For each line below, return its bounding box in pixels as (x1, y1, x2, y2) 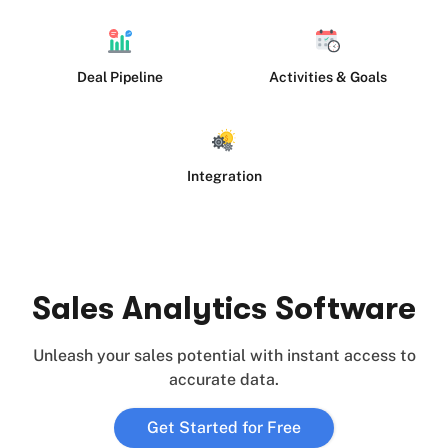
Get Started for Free (147, 418, 301, 437)
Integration (186, 168, 262, 184)
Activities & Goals (269, 69, 387, 85)
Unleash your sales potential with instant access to (32, 346, 416, 365)
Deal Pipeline (77, 69, 163, 85)
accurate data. (169, 370, 279, 389)
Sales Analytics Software (32, 290, 416, 327)
